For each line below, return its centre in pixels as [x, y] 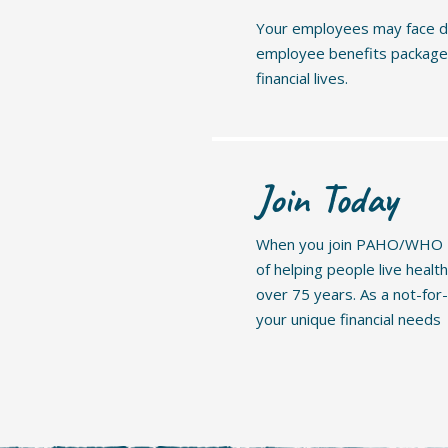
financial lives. [302, 77]
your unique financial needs [348, 318]
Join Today [326, 198]
